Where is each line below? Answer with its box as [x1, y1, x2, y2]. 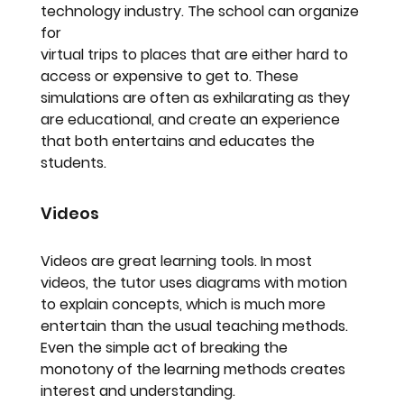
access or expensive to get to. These [41, 65, 303, 87]
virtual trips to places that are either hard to [41, 43, 353, 65]
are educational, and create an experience [41, 108, 344, 130]
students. [41, 151, 107, 173]
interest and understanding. [41, 380, 236, 401]
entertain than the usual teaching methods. [41, 315, 353, 336]
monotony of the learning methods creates [41, 358, 350, 380]
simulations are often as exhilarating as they [41, 87, 354, 108]
